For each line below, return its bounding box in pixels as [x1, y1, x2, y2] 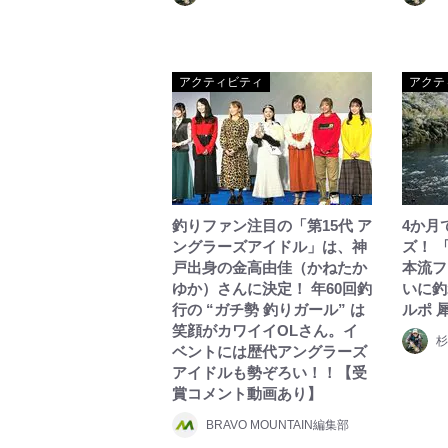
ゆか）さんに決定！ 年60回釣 [172, 280, 372, 297]
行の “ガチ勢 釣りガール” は [172, 301, 365, 318]
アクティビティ [179, 75, 263, 89]
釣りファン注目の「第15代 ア [172, 217, 372, 234]
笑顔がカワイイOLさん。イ [172, 322, 358, 339]
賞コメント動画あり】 [172, 385, 322, 402]
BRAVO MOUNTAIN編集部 [206, 418, 349, 432]
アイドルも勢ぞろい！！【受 [172, 364, 367, 381]
